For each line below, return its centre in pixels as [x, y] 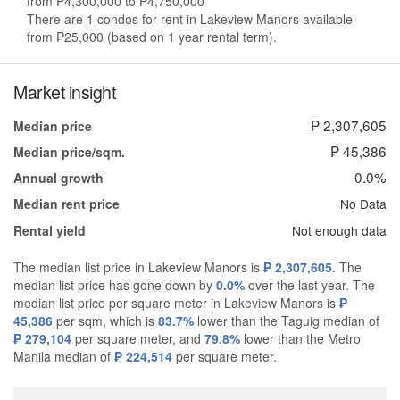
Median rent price [67, 204]
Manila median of [64, 357]
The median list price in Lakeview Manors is [138, 267]
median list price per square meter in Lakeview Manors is [176, 303]
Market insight [64, 92]
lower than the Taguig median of [287, 321]
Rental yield [50, 231]
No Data [363, 204]
